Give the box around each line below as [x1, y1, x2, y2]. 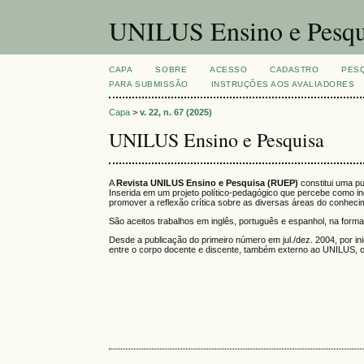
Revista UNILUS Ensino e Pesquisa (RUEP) [116, 177, 299, 188]
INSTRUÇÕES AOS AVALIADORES [210, 80, 355, 89]
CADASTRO [270, 65, 319, 74]
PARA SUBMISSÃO [109, 80, 188, 89]
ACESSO [210, 65, 248, 74]
